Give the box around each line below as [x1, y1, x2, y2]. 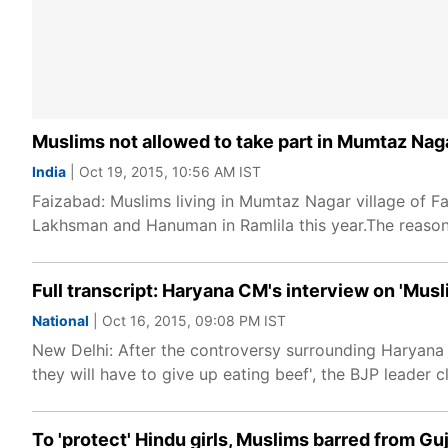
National [32, 312, 89, 329]
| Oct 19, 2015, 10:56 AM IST [66, 163, 261, 180]
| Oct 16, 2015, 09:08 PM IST [89, 312, 286, 329]
